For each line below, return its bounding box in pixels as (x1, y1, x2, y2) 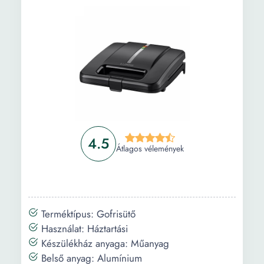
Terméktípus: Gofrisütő (38, 207, 136, 221)
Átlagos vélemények (115, 143, 184, 154)
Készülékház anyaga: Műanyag (38, 236, 169, 250)
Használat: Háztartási (38, 222, 128, 236)
